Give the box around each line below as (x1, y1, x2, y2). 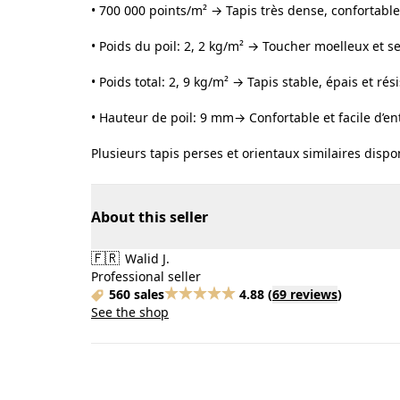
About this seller (91, 207, 208, 227)
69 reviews (272, 286, 337, 303)
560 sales (109, 286, 164, 303)
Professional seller (91, 268, 201, 285)
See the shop (91, 304, 169, 321)
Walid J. (121, 250, 170, 267)
